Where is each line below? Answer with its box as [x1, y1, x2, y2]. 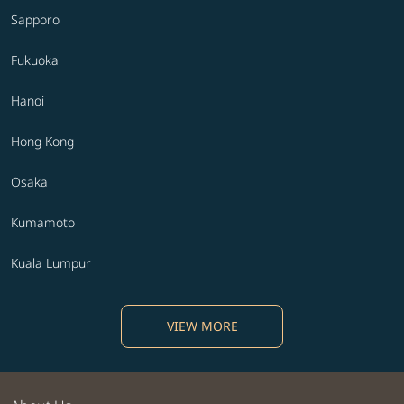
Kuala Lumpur [11, 254, 91, 272]
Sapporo [11, 11, 60, 29]
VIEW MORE [166, 317, 238, 335]
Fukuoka [11, 51, 59, 69]
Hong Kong [11, 133, 74, 151]
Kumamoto [11, 214, 75, 232]
